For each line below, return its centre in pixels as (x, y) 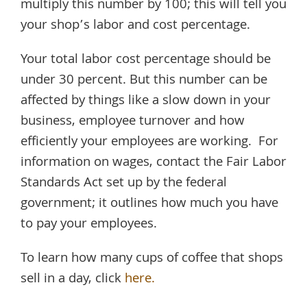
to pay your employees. (89, 224)
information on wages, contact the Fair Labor (153, 163)
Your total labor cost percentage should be (146, 60)
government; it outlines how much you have (149, 204)
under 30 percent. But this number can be (144, 81)
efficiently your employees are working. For (149, 142)
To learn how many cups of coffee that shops (152, 259)
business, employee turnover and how (133, 122)
